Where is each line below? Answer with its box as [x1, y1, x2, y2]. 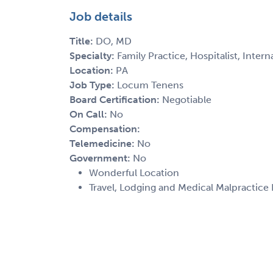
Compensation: [69, 122, 140, 135]
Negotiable [162, 93, 211, 105]
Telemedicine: [69, 137, 137, 149]
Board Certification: [69, 93, 162, 105]
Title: [69, 35, 96, 47]
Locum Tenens [117, 79, 183, 91]
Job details [69, 9, 132, 24]
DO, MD [96, 35, 132, 47]
